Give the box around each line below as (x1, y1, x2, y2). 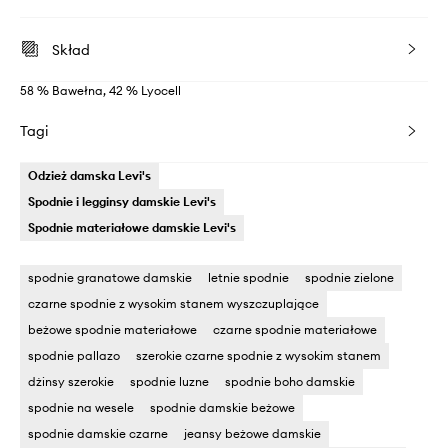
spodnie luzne (130, 373, 209, 389)
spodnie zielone (305, 269, 394, 285)
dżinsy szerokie (28, 373, 114, 389)
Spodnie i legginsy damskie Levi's (28, 193, 216, 209)
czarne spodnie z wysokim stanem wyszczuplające (28, 295, 319, 311)
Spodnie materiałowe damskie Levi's (28, 219, 236, 235)
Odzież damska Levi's (28, 167, 151, 183)
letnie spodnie (208, 269, 289, 285)
